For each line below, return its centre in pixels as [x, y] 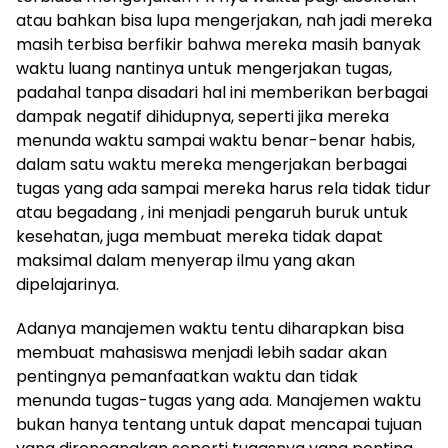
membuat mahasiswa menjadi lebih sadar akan [201, 352]
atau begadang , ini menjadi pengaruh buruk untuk [212, 212]
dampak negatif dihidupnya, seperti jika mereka [202, 116]
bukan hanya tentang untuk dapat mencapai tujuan [219, 424]
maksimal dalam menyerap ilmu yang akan [185, 260]
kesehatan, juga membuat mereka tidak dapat [199, 236]
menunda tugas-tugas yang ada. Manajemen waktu [218, 400]
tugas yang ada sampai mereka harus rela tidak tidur [223, 188]
